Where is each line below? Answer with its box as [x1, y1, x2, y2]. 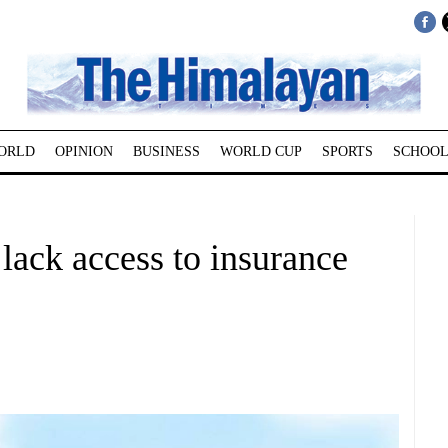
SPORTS [321, 144, 373, 159]
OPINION [54, 144, 113, 159]
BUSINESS [132, 144, 200, 159]
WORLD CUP [219, 144, 302, 159]
